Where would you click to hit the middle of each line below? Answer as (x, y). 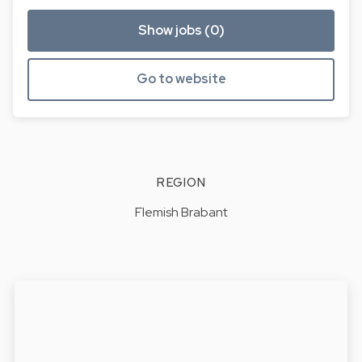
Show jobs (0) (181, 30)
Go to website (181, 79)
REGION (181, 183)
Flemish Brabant (181, 213)
